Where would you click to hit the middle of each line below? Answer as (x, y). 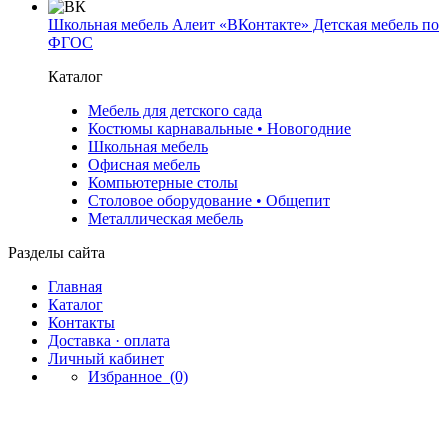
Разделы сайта (56, 252)
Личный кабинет (106, 358)
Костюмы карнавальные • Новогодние (219, 128)
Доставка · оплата (109, 340)
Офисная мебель (144, 164)
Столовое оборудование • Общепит (209, 200)
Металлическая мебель (165, 218)
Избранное (129, 376)
